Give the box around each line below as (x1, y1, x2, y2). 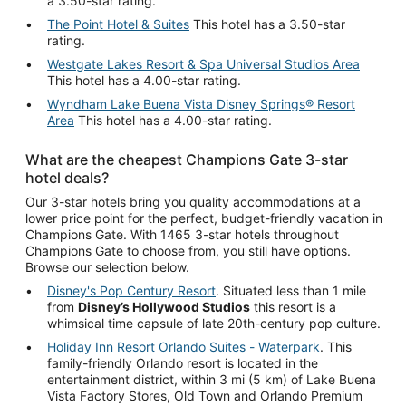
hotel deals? (25, 168, 109, 187)
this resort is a (250, 298, 336, 314)
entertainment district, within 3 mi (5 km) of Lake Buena (47, 371, 376, 387)
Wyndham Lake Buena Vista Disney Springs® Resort (47, 95, 355, 111)
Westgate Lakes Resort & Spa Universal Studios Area (47, 55, 360, 72)
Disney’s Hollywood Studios (78, 298, 250, 314)
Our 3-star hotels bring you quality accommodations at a (25, 193, 361, 209)
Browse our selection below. (25, 258, 189, 275)
